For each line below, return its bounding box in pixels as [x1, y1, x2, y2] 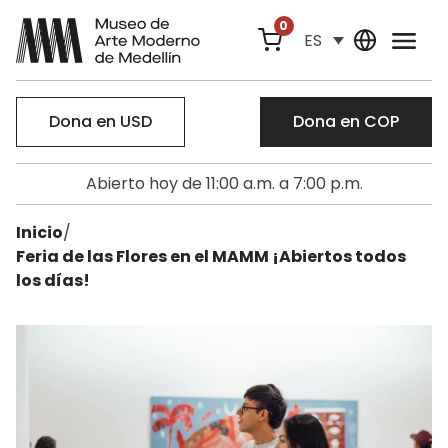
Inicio [16, 221, 63, 244]
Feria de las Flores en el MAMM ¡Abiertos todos [16, 245, 406, 268]
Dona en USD [49, 110, 152, 133]
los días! [16, 269, 90, 292]
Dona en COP [293, 110, 399, 133]
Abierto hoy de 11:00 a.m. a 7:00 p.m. [85, 172, 363, 195]
